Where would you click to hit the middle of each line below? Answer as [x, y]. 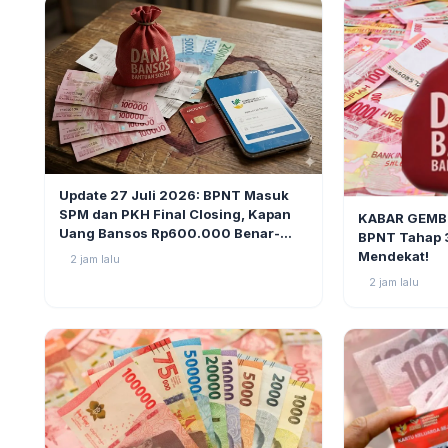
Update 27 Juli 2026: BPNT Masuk [174, 194]
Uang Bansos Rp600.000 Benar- [169, 232]
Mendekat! [393, 256]
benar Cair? [97, 251]
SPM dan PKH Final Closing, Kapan [175, 213]
